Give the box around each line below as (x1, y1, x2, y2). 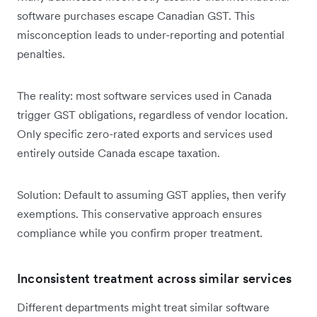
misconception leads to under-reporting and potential (17, 27, 284, 42)
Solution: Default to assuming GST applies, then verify (17, 187, 286, 202)
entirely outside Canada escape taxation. (17, 145, 220, 160)
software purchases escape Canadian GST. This (17, 8, 255, 23)
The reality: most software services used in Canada (17, 88, 272, 103)
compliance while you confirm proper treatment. (17, 225, 263, 240)
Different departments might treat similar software (17, 299, 270, 314)
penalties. (17, 46, 65, 61)
